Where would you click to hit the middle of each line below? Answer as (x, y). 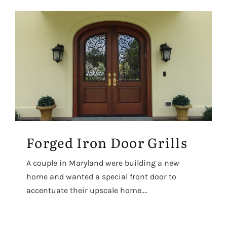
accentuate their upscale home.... (87, 191)
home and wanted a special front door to (101, 177)
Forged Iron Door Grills (107, 142)
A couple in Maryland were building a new (103, 163)
